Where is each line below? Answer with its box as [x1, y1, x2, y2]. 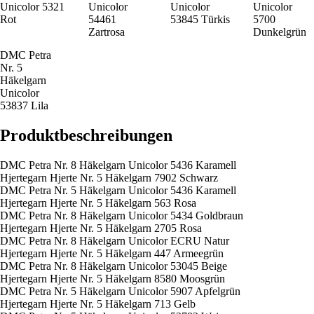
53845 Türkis [170, 13, 231, 25]
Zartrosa [88, 25, 125, 38]
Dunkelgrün [252, 25, 306, 38]
